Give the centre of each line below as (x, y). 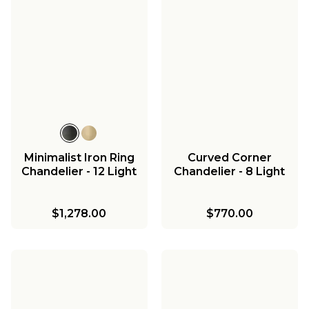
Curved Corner (229, 157)
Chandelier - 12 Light (79, 171)
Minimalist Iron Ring (79, 157)
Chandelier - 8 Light (230, 171)
